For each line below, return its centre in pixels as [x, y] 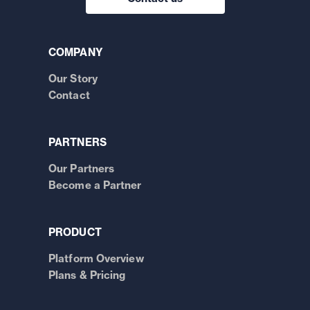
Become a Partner [95, 185]
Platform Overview [96, 258]
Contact [69, 95]
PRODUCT [75, 232]
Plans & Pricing [87, 275]
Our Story [73, 78]
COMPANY [76, 52]
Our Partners [82, 168]
